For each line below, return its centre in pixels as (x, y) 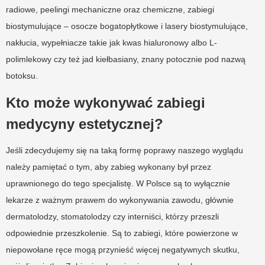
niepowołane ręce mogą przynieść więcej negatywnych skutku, (123, 249)
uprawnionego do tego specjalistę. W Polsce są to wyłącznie (118, 183)
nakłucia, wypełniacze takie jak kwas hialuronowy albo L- (112, 42)
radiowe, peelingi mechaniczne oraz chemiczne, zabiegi (110, 9)
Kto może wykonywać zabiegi (106, 102)
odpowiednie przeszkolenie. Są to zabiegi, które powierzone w (122, 233)
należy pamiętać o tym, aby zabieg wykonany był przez (109, 167)
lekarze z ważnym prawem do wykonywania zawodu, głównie (120, 200)
